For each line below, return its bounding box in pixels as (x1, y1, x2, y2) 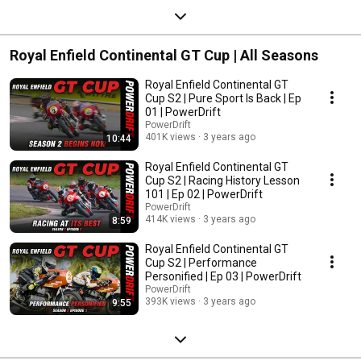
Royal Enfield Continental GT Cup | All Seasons (10, 46, 318, 64)
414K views (145, 213, 196, 225)
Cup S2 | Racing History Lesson (145, 173, 300, 187)
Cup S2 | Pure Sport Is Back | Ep (145, 91, 301, 105)
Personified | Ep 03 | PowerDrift (145, 269, 301, 283)
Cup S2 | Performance (145, 255, 257, 269)
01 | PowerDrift (145, 105, 221, 118)
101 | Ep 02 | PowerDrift (145, 187, 263, 201)
